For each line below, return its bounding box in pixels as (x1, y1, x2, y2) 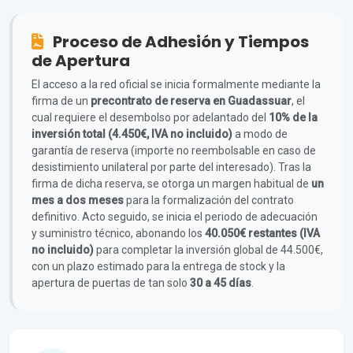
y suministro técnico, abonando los (32, 227, 205, 240)
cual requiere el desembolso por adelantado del (32, 111, 269, 124)
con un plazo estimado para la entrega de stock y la (32, 260, 285, 273)
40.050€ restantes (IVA (205, 227, 320, 240)
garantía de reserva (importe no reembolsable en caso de (32, 144, 316, 157)
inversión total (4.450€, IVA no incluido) (32, 128, 232, 140)
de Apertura (32, 50, 130, 72)
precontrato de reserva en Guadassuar (91, 95, 292, 107)
